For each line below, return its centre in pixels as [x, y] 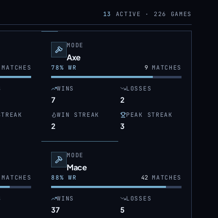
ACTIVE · [131, 14]
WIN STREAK [78, 115]
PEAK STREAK [149, 115]
